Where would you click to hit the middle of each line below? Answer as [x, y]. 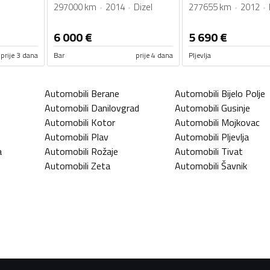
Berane [105, 94]
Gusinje [236, 108]
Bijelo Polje [243, 94]
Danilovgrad [115, 108]
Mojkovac [240, 123]
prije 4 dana [154, 55]
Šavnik [234, 166]
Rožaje [105, 152]
